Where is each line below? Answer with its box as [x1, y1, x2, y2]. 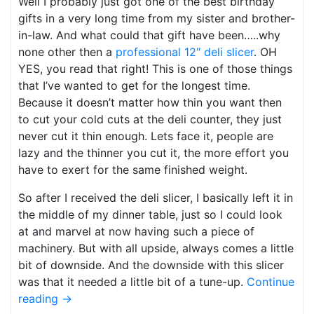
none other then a [18, 44, 116, 59]
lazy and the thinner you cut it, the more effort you [18, 145, 289, 160]
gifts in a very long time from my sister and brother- [18, 11, 295, 25]
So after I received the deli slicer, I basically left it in [18, 190, 293, 205]
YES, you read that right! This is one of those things [18, 61, 292, 76]
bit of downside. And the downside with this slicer [18, 257, 284, 272]
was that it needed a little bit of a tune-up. [18, 274, 247, 289]
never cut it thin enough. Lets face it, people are [18, 128, 273, 143]
